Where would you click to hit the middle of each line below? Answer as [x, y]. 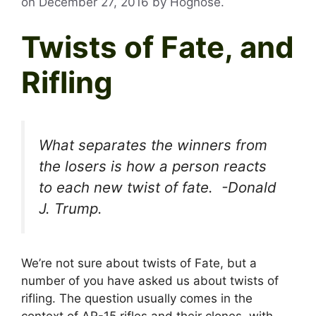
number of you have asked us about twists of [150, 281]
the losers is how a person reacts [153, 166]
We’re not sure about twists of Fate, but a [139, 263]
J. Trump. [71, 208]
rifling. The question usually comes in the [137, 299]
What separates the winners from [153, 145]
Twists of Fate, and [158, 47]
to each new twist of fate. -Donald [158, 187]
